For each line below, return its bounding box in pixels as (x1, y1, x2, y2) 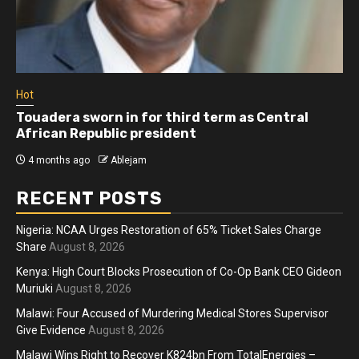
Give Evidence (16, 323, 86, 337)
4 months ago (28, 154, 93, 166)
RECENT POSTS (16, 187, 163, 209)
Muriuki (16, 281, 53, 295)
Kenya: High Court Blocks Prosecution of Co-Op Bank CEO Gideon (16, 264, 341, 278)
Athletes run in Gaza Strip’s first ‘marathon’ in (18, 109, 325, 125)
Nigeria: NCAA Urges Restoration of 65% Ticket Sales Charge (16, 223, 321, 236)
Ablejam (113, 154, 150, 166)
